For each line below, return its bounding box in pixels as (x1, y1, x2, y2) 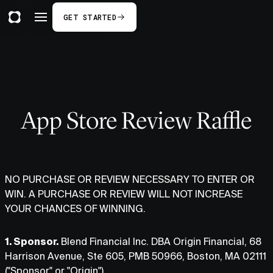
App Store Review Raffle (21, 105, 252, 135)
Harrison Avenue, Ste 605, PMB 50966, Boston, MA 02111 (5, 250, 266, 261)
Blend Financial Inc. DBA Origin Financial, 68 (58, 236, 261, 247)
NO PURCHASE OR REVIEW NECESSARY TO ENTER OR (5, 174, 255, 185)
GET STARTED (63, 12, 116, 22)
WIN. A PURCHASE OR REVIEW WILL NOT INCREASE (5, 188, 243, 199)
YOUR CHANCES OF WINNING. (5, 203, 146, 214)
